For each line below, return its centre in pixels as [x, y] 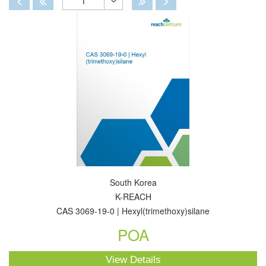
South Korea [133, 182]
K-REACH [133, 197]
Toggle [127, 20]
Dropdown [135, 41]
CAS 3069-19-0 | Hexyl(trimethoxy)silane [133, 211]
